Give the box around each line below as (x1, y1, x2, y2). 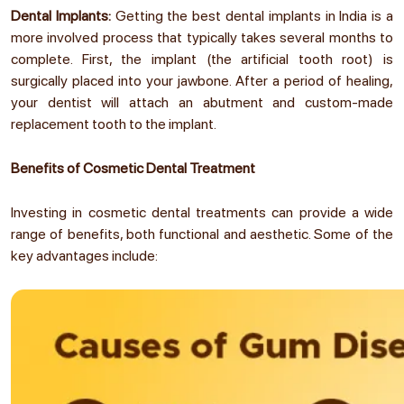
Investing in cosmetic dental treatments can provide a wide (11, 203, 393, 221)
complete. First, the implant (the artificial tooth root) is (11, 50, 393, 68)
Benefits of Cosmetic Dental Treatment (11, 159, 255, 177)
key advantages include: (11, 246, 158, 264)
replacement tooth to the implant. (11, 115, 216, 133)
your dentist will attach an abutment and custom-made (11, 93, 393, 111)
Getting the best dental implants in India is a (110, 6, 394, 24)
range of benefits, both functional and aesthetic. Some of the (11, 225, 393, 243)
